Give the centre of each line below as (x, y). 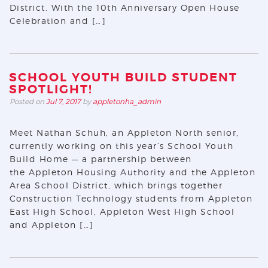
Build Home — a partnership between (100, 159)
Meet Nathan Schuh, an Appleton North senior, (124, 133)
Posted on (28, 101)
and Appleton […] (51, 225)
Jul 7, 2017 (63, 101)
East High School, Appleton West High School (122, 211)
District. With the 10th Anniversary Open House (124, 7)
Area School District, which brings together (116, 185)
